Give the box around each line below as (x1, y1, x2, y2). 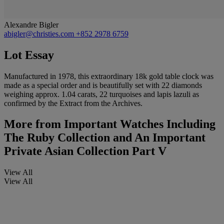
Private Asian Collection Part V (4, 144, 166, 158)
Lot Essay (4, 48, 54, 61)
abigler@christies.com (4, 29, 76, 38)
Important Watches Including (61, 117, 215, 131)
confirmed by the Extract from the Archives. (4, 98, 142, 107)
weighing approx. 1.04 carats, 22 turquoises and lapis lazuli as (4, 89, 199, 98)
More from (4, 117, 61, 131)
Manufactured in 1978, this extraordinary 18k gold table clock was (4, 71, 213, 80)
